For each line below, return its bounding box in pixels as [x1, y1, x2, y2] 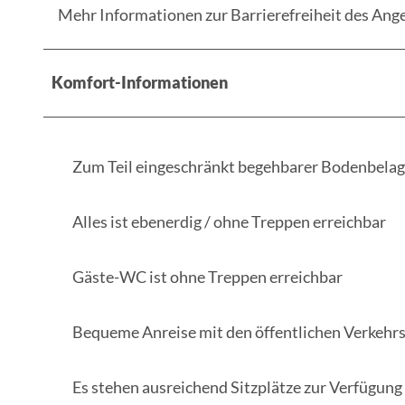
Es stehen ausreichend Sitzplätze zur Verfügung [72, 376, 402, 397]
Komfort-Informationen [52, 71, 228, 92]
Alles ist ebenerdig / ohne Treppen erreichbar [72, 211, 386, 231]
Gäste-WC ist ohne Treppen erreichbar [72, 266, 343, 287]
